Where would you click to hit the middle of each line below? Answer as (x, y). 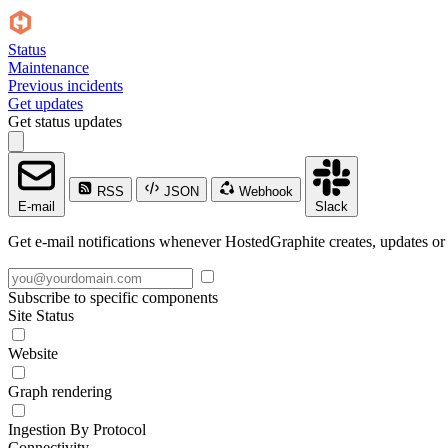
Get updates (45, 103)
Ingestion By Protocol (77, 429)
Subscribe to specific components (113, 297)
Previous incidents (65, 85)
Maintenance (48, 67)
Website (33, 353)
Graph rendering (60, 391)
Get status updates (65, 121)
